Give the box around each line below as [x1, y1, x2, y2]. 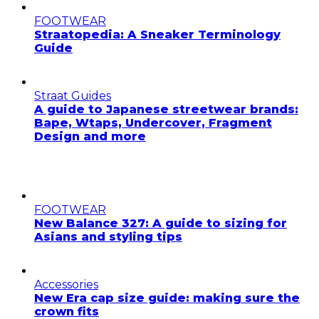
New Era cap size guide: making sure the [34, 291, 300, 305]
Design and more [34, 129, 146, 143]
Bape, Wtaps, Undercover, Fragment [34, 115, 272, 130]
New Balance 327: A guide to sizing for [34, 216, 287, 230]
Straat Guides [34, 88, 111, 103]
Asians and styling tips [34, 229, 182, 244]
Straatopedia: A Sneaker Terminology [34, 27, 281, 41]
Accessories [34, 277, 98, 291]
